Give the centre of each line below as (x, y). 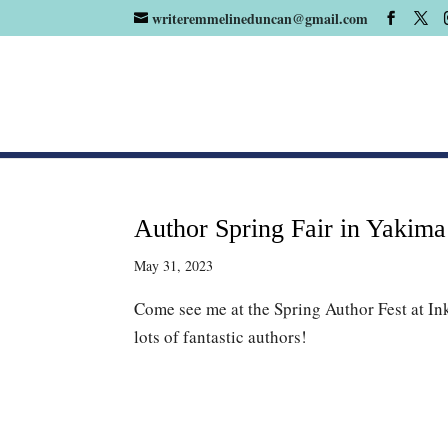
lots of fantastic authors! (221, 336)
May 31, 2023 (174, 265)
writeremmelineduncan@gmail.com (260, 18)
